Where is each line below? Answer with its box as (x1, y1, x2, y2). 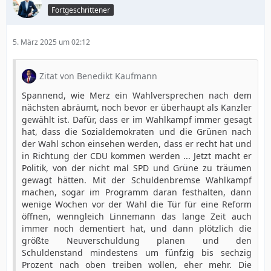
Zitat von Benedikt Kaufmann (39, 70, 157, 82)
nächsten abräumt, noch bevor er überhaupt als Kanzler (22, 102, 252, 113)
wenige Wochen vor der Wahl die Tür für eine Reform (22, 198, 252, 210)
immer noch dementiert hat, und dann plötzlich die (22, 223, 252, 234)
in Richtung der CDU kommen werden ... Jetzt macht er (22, 150, 252, 162)
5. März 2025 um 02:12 (13, 37, 90, 47)
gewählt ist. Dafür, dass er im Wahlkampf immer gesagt (22, 114, 252, 125)
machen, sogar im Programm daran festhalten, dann (22, 186, 252, 198)
